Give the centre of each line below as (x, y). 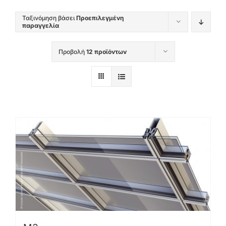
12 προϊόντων (106, 52)
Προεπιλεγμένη (100, 18)
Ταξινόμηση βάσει (49, 18)
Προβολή (72, 52)
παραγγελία (41, 26)
